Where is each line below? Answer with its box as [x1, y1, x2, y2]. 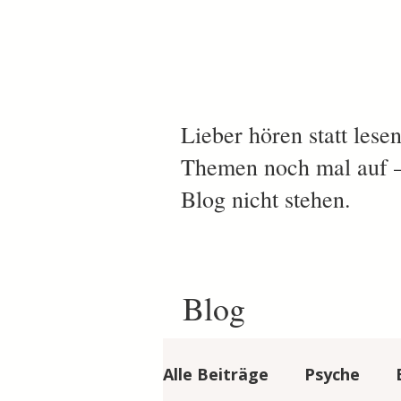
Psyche [304, 363, 360, 385]
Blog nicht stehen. [181, 183, 351, 214]
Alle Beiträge [163, 363, 269, 385]
